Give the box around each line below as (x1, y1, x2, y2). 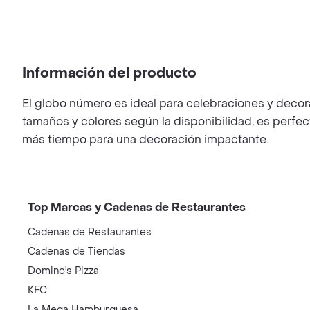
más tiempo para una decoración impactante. (22, 132, 268, 147)
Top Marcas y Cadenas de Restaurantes (28, 200, 246, 215)
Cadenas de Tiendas (28, 245, 125, 258)
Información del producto (22, 64, 197, 82)
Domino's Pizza (28, 264, 99, 277)
